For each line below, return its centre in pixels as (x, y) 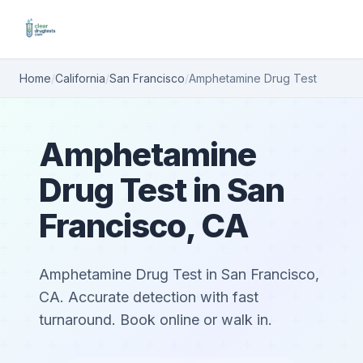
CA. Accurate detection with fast (149, 297)
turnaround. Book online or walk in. (156, 320)
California (80, 78)
